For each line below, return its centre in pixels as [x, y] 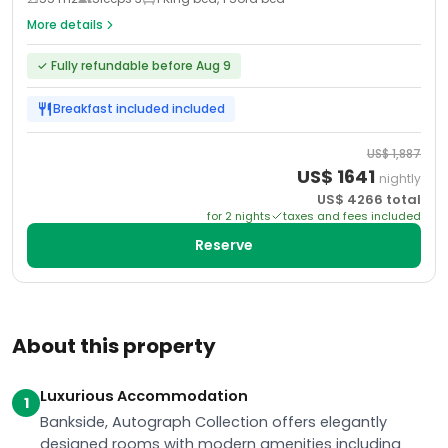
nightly [400, 178]
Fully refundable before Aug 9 [141, 65]
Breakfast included [111, 108]
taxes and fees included [352, 216]
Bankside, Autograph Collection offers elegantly [213, 422]
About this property [114, 346]
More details [65, 24]
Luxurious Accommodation [144, 396]
